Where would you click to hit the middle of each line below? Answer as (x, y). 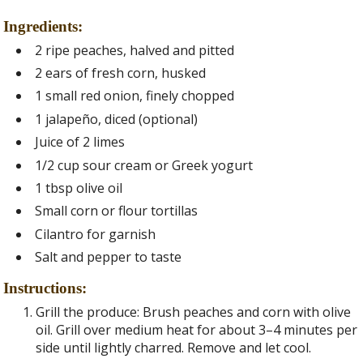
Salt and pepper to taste (109, 257)
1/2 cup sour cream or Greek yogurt (144, 165)
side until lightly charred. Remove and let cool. (174, 347)
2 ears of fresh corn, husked (121, 73)
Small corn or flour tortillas (117, 211)
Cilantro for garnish (96, 234)
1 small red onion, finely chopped (135, 96)
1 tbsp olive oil (79, 188)
